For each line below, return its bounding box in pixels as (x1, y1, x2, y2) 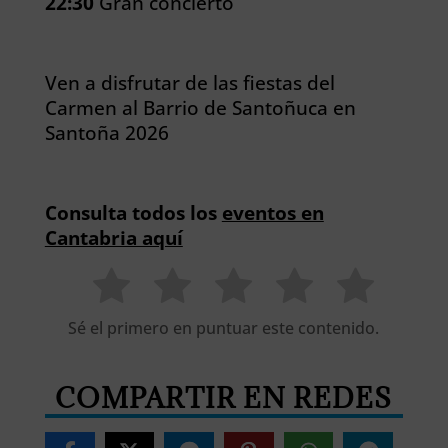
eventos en (221, 200, 324, 225)
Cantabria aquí (44, 225, 183, 250)
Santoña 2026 (44, 120, 169, 145)
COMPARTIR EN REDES (55, 380, 393, 417)
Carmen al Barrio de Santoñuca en (44, 95, 356, 120)
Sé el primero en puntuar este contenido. (68, 317, 380, 340)
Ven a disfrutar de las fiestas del (44, 70, 335, 95)
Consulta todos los (44, 200, 222, 225)
